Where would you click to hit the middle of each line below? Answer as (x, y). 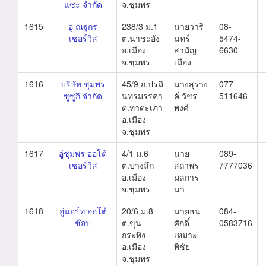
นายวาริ (189, 26)
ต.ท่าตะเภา (142, 107)
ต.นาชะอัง (141, 38)
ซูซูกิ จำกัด (83, 96)
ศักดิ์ (182, 223)
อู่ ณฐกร (83, 26)
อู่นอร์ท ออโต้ (83, 211)
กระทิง (134, 235)
